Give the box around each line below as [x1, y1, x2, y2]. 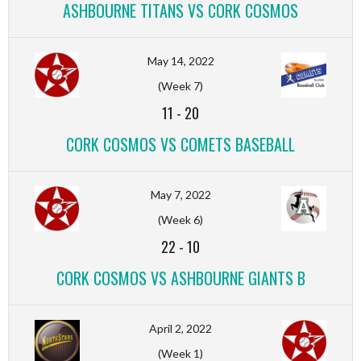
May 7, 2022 [150, 187, 211, 201]
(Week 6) [158, 212, 203, 226]
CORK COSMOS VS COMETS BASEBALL [66, 131, 295, 156]
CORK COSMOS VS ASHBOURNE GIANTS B [56, 265, 305, 290]
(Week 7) [158, 78, 203, 93]
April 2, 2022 [149, 321, 212, 335]
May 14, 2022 [147, 53, 214, 68]
